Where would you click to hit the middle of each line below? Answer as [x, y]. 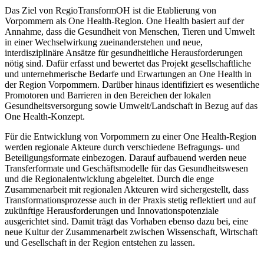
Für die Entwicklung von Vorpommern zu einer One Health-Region [131, 136]
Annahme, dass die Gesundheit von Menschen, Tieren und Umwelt [130, 31]
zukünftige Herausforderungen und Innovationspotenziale [112, 210]
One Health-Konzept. [45, 116]
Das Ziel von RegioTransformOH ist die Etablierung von [110, 10]
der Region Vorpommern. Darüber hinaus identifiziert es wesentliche [132, 84]
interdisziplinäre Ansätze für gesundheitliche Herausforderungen [124, 52]
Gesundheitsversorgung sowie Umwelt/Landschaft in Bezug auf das [131, 105]
